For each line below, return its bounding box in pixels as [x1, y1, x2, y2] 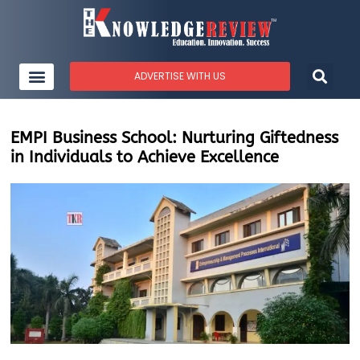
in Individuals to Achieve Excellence [10, 148, 280, 167]
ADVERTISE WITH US [133, 69, 226, 84]
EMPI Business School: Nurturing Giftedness [10, 129, 339, 148]
